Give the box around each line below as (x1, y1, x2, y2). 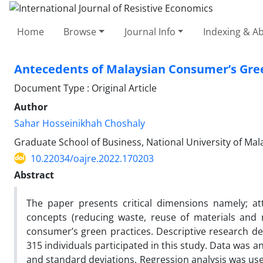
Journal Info (124, 25, 176, 38)
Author (14, 100, 48, 113)
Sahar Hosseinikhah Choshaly (14, 116, 145, 130)
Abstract (14, 168, 54, 181)
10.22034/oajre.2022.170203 (31, 151, 154, 165)
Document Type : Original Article (14, 81, 157, 95)
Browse (63, 25, 97, 38)
